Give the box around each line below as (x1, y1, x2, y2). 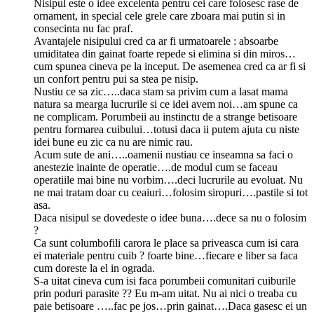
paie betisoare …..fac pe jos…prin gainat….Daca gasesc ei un (34, 300, 307, 313)
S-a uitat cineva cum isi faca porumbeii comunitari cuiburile (34, 275, 296, 287)
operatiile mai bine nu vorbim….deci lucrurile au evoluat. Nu (34, 174, 303, 186)
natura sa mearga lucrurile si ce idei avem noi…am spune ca (34, 98, 298, 111)
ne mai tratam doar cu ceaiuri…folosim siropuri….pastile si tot (34, 186, 308, 199)
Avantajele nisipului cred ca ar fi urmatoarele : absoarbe (34, 35, 278, 48)
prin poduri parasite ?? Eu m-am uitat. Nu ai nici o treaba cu (34, 287, 297, 300)
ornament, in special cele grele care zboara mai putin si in (34, 10, 285, 22)
